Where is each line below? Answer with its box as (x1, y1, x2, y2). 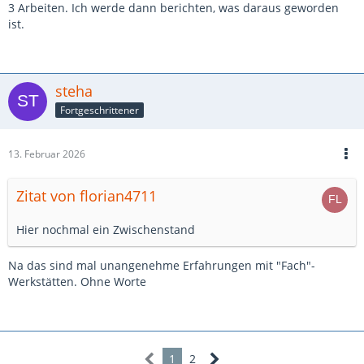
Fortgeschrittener (60, 102, 139, 117)
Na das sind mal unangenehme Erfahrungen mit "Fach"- (8, 258, 315, 273)
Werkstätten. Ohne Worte (8, 274, 146, 289)
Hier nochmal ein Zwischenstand (16, 222, 195, 237)
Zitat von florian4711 (16, 186, 157, 206)
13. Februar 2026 (8, 147, 85, 161)
